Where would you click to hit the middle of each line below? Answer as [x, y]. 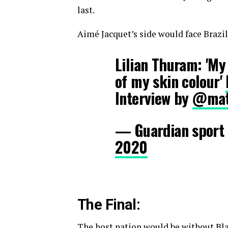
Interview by [154, 98]
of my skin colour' [170, 81]
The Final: [109, 204]
